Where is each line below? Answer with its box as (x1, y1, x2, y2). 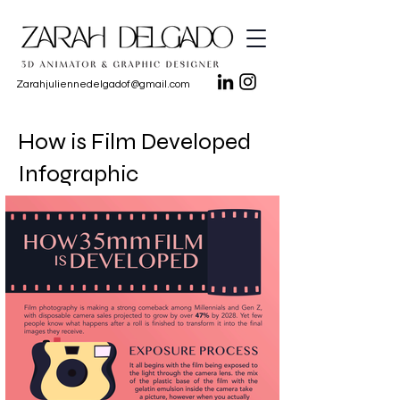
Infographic (18, 160, 138, 187)
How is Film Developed (18, 128, 251, 155)
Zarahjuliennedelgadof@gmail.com (15, 79, 190, 90)
